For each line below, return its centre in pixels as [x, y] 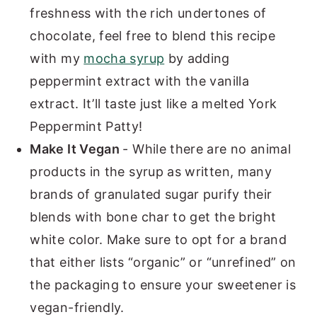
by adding [197, 59]
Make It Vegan [76, 149]
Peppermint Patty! [86, 127]
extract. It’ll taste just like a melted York [154, 104]
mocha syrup [124, 59]
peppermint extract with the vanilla [139, 81]
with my [57, 59]
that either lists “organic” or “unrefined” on [163, 263]
